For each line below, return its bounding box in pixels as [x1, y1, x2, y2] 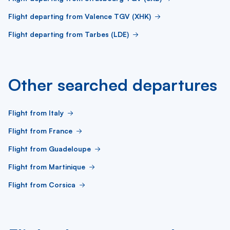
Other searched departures [8, 74, 217, 95]
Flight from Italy [8, 108, 64, 117]
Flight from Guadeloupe [8, 144, 91, 153]
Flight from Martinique [8, 162, 85, 171]
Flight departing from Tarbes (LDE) [8, 30, 129, 39]
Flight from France [8, 126, 72, 135]
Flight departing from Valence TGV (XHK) [8, 12, 151, 21]
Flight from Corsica [8, 180, 75, 189]
